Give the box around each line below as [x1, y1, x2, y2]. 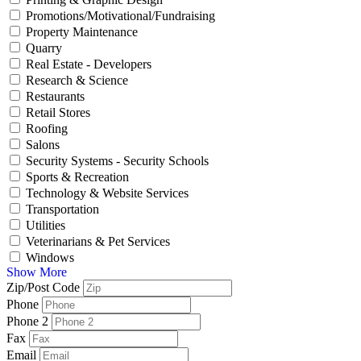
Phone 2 [6, 314, 48, 329]
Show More [6, 265, 67, 280]
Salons [26, 138, 60, 152]
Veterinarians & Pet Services [26, 234, 170, 249]
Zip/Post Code [6, 280, 80, 295]
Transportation [26, 202, 99, 217]
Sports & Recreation [26, 170, 129, 185]
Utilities [26, 218, 65, 233]
